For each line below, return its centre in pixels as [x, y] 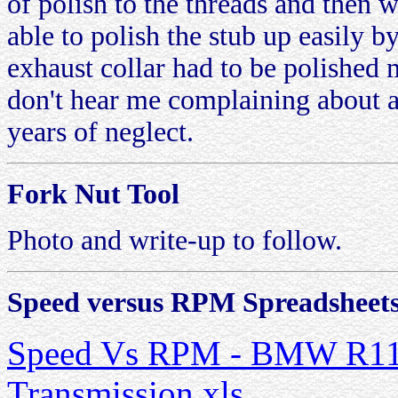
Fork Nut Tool [93, 194]
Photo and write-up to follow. [175, 240]
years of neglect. [100, 132]
